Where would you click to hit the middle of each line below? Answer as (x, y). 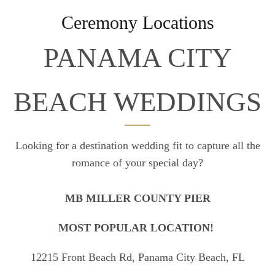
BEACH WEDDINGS (137, 102)
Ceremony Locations (137, 22)
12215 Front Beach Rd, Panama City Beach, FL (137, 257)
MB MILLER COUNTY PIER (137, 198)
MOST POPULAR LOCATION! (137, 228)
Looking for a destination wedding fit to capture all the (137, 145)
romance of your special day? (137, 163)
